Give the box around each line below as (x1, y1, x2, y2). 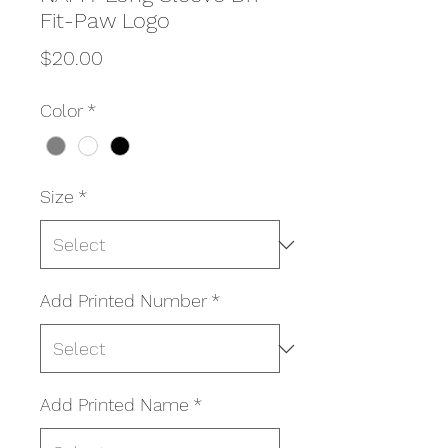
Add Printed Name (40, 394, 189, 416)
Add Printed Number (40, 290, 207, 312)
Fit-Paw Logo (40, 8, 170, 33)
